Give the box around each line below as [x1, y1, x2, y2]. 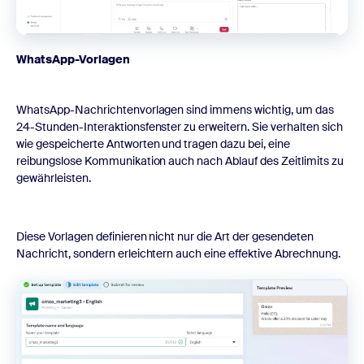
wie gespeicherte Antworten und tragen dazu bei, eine [16, 136, 290, 151]
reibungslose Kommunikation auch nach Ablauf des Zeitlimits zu [16, 153, 344, 168]
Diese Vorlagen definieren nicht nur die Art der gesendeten [16, 228, 314, 244]
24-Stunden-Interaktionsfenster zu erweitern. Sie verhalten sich [16, 119, 343, 134]
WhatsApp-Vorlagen [16, 51, 130, 67]
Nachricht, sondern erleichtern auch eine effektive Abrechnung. [16, 245, 340, 261]
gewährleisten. [16, 170, 91, 185]
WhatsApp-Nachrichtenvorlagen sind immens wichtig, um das [16, 102, 334, 117]
